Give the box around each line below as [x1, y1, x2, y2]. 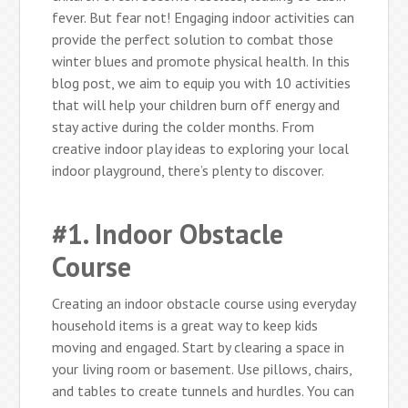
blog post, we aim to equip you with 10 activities [52, 73, 352, 92]
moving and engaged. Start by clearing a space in [52, 337, 345, 356]
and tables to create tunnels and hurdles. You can [52, 381, 355, 400]
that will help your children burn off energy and [52, 95, 341, 114]
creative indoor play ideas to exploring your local [52, 138, 350, 158]
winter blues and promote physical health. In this [52, 51, 351, 70]
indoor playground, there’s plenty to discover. [52, 160, 325, 179]
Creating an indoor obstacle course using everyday [52, 293, 356, 312]
